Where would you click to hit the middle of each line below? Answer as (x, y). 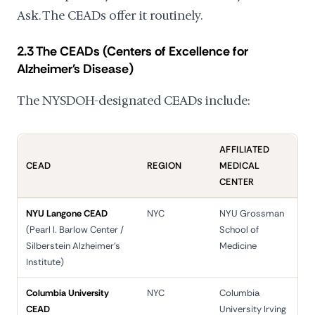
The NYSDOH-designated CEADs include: (134, 101)
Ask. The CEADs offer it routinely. (110, 15)
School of (239, 230)
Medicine (238, 246)
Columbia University (67, 293)
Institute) (45, 262)
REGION (165, 166)
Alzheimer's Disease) (75, 69)
